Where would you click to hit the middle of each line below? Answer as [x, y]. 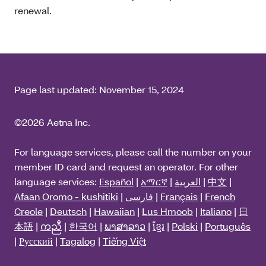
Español [116, 181]
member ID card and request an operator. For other [126, 166]
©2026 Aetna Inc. [52, 122]
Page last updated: [57, 89]
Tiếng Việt [124, 240]
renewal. [33, 10]
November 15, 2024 [142, 89]
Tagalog [78, 240]
